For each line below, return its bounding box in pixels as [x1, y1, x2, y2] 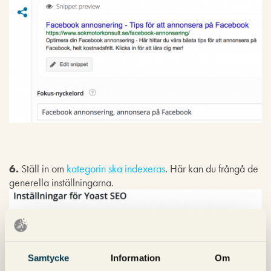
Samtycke [27, 252, 70, 263]
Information [110, 252, 161, 263]
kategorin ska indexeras [67, 161, 165, 175]
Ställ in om [19, 161, 67, 175]
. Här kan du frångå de [165, 161, 258, 175]
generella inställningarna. [9, 175, 114, 189]
